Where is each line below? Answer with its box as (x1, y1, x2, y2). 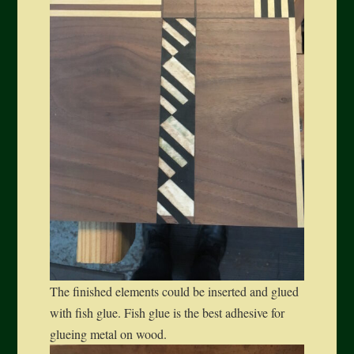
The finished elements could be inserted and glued (49, 283, 299, 300)
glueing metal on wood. (49, 326, 167, 343)
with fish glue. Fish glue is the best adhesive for (49, 304, 284, 322)
